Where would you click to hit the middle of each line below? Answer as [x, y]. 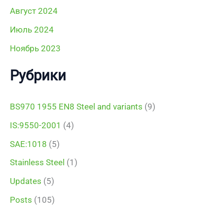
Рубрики [38, 76]
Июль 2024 [32, 30]
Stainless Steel [37, 163]
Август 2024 [34, 11]
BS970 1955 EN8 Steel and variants [76, 107]
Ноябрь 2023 [35, 48]
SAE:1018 [28, 144]
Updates [26, 181]
